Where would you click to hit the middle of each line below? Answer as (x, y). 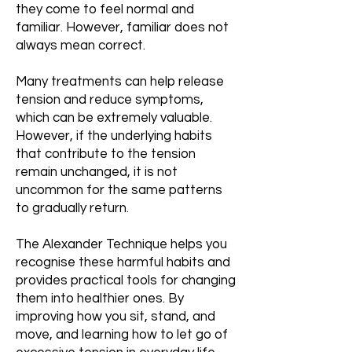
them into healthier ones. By (100, 299)
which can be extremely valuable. (114, 118)
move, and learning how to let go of (122, 335)
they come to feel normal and (105, 9)
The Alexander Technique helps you (121, 244)
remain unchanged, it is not (97, 172)
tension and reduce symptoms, (110, 100)
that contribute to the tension (106, 154)
